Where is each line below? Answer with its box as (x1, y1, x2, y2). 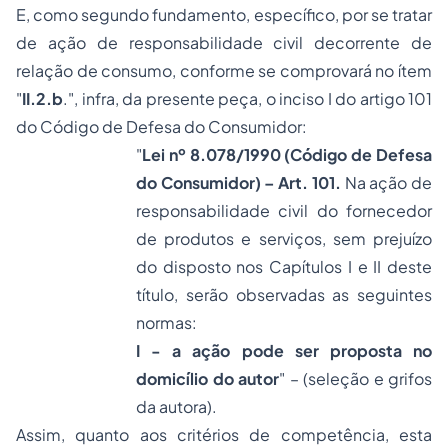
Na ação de (340, 172, 433, 193)
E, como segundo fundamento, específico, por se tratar (16, 4, 432, 25)
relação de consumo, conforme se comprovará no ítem (16, 60, 432, 81)
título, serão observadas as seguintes (136, 284, 432, 305)
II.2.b (22, 88, 63, 109)
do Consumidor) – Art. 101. (136, 172, 341, 193)
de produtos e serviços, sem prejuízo (136, 228, 432, 249)
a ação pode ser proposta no (172, 340, 433, 361)
